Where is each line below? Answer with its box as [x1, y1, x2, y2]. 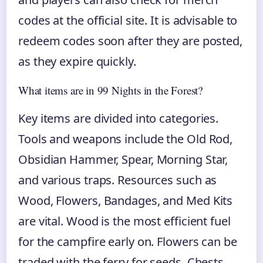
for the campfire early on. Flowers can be [18, 234, 237, 250]
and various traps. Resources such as [18, 172, 217, 188]
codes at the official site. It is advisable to [18, 12, 238, 29]
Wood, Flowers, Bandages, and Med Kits [18, 193, 233, 209]
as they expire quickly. [18, 53, 136, 70]
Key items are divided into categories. [18, 110, 219, 127]
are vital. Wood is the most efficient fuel [18, 213, 231, 230]
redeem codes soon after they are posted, [18, 33, 242, 49]
